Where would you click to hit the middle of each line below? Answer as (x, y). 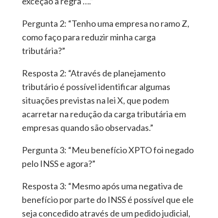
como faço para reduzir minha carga (89, 37)
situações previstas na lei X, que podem (95, 100)
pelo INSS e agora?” (58, 164)
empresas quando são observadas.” (87, 128)
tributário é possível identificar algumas (96, 87)
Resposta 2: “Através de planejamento (93, 73)
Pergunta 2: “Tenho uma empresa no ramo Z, (105, 24)
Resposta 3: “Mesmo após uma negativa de (102, 186)
